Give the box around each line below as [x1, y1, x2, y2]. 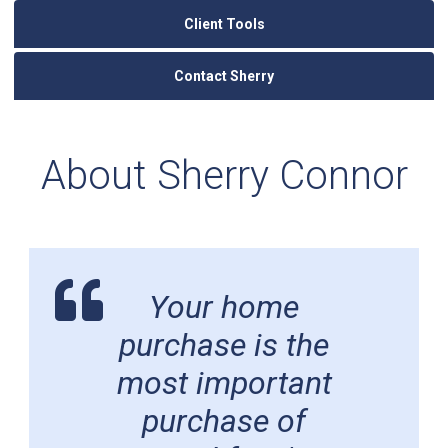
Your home [149, 288, 299, 326]
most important [116, 364, 332, 402]
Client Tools [183, 16, 265, 32]
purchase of [142, 402, 306, 440]
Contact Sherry [174, 68, 274, 84]
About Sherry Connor [40, 152, 408, 199]
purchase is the [119, 326, 329, 364]
